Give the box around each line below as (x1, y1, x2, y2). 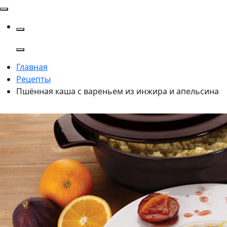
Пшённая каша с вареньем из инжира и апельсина (16, 86, 219, 97)
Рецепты (16, 73, 51, 85)
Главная (16, 61, 48, 72)
